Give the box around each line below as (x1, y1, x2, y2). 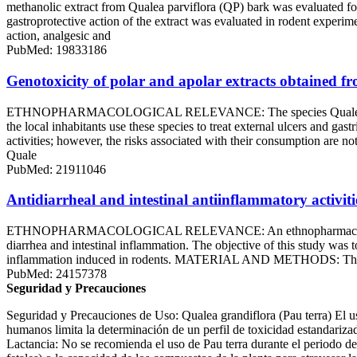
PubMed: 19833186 (6, 43, 107, 57)
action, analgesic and (6, 29, 111, 43)
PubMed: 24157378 (6, 267, 107, 281)
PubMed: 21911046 (6, 162, 106, 176)
